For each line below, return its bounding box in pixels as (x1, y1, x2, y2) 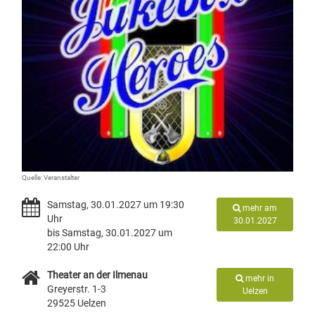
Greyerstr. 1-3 (47, 283, 106, 295)
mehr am (240, 203, 278, 213)
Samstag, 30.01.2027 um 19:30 (47, 199, 184, 210)
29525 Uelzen (47, 297, 106, 309)
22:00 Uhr (47, 241, 89, 252)
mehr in (243, 274, 275, 283)
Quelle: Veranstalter (22, 174, 79, 181)
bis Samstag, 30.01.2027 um (47, 227, 172, 238)
